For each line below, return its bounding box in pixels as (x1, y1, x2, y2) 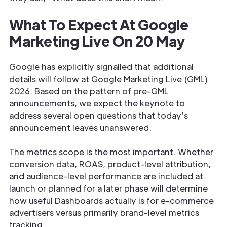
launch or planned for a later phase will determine (9, 183, 208, 194)
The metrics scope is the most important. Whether (9, 146, 213, 157)
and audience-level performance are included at (9, 171, 203, 181)
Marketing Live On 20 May (9, 31, 185, 50)
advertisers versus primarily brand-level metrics (9, 207, 199, 218)
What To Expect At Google (9, 15, 188, 33)
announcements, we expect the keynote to (9, 98, 185, 108)
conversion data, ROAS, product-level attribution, (9, 159, 211, 169)
